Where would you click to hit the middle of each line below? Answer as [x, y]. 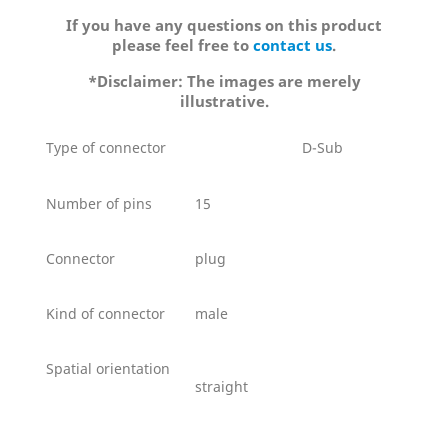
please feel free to [182, 45]
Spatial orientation [108, 368]
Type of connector [106, 147]
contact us [292, 45]
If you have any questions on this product [224, 25]
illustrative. [224, 101]
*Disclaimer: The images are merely [224, 81]
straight [221, 386]
